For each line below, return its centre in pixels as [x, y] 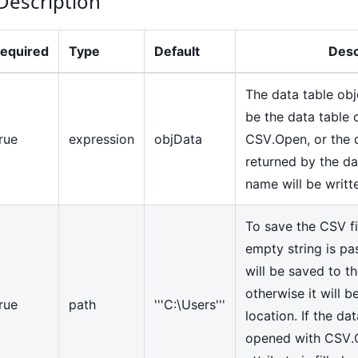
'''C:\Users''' [190, 304]
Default [177, 51]
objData [178, 139]
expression [101, 139]
